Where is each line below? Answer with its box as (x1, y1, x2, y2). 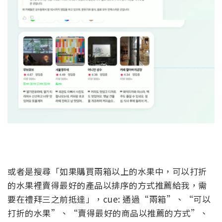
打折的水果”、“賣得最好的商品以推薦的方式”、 (7, 207, 209, 220)
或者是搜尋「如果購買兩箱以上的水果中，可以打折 (7, 165, 207, 178)
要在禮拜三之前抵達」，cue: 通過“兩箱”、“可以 (7, 193, 211, 206)
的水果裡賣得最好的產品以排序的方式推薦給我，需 (7, 179, 207, 192)
